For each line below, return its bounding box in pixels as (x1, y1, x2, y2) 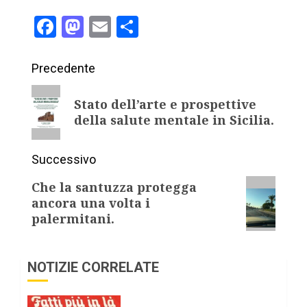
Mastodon (84, 13, 180, 40)
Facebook (56, 13, 147, 40)
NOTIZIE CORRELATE (27, 258, 159, 275)
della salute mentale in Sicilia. (73, 111, 274, 128)
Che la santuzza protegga (32, 179, 197, 196)
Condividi (138, 13, 225, 40)
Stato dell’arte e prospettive (73, 95, 256, 112)
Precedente (32, 60, 95, 75)
